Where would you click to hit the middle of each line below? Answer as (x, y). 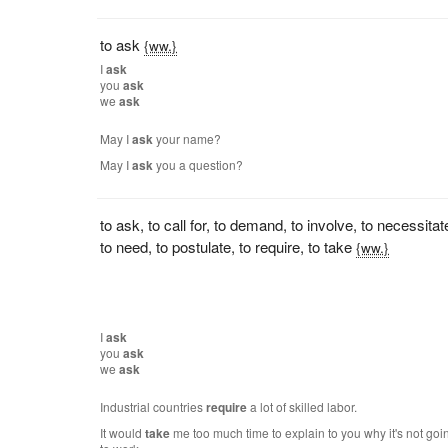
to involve (322, 224)
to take (330, 246)
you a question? (198, 164)
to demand (249, 224)
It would (123, 432)
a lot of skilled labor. (302, 406)
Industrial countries (153, 406)
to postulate (194, 246)
